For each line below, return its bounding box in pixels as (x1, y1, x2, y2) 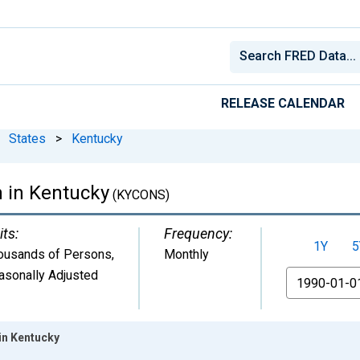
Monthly (164, 246, 209, 262)
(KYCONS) (109, 186, 170, 202)
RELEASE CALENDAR (221, 95, 345, 111)
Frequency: (164, 224, 232, 242)
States (9, 130, 46, 146)
